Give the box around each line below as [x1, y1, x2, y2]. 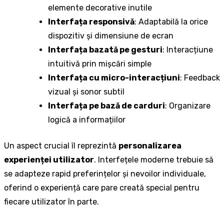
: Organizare [165, 101, 210, 111]
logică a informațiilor [48, 115, 125, 125]
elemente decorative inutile [48, 3, 152, 13]
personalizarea [118, 141, 181, 151]
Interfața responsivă [48, 17, 134, 27]
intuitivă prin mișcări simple [48, 59, 151, 69]
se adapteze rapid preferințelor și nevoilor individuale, [4, 169, 206, 179]
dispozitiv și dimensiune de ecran [48, 31, 173, 41]
